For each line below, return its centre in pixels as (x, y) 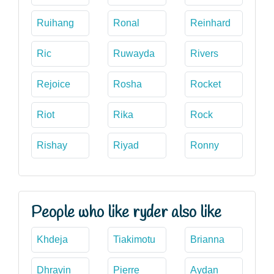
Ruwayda (134, 53)
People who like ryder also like (126, 213)
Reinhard (210, 23)
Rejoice (54, 84)
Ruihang (55, 23)
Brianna (207, 239)
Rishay (52, 145)
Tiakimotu (135, 239)
